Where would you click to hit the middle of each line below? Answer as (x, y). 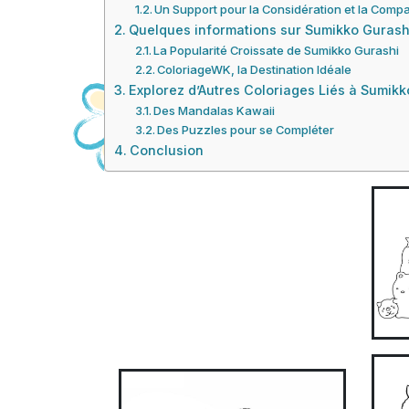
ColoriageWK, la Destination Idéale (255, 69)
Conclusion (166, 150)
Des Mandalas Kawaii (215, 110)
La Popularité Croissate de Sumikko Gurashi (277, 50)
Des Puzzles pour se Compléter (246, 130)
